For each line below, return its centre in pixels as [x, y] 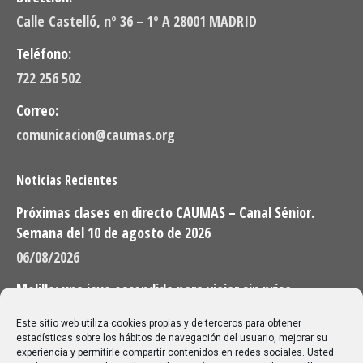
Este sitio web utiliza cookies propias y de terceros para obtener [159, 323]
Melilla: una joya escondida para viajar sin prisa [154, 290]
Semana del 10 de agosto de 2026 [113, 233]
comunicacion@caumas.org [96, 135]
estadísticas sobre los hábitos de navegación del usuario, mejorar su [172, 338]
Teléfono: [44, 54]
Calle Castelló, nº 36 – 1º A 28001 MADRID [137, 21]
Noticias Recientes [67, 180]
